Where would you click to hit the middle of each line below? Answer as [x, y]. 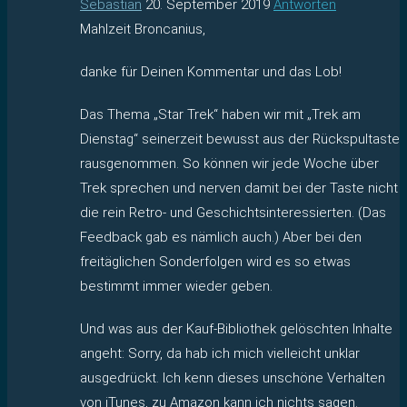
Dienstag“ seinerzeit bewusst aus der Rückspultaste [240, 139]
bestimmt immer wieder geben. [176, 286]
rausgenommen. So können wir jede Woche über [229, 163]
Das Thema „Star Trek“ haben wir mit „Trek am [220, 114]
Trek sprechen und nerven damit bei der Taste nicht [239, 188]
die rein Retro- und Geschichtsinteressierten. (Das [233, 212]
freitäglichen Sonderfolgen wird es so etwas [215, 261]
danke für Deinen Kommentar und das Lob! [211, 71]
